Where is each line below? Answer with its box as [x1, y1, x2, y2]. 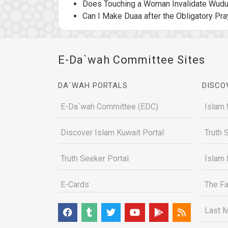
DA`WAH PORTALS [58, 81, 128, 90]
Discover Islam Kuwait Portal [61, 128, 164, 137]
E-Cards [61, 180, 89, 189]
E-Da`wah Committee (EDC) [61, 102, 158, 111]
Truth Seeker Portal [61, 154, 129, 163]
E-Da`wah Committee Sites [58, 53, 205, 66]
